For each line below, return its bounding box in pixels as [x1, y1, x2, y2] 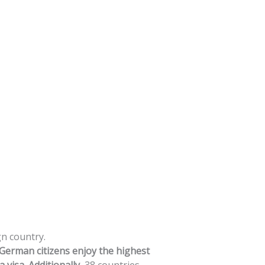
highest [116, 244, 150, 257]
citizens [37, 244, 70, 257]
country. [9, 230, 46, 243]
